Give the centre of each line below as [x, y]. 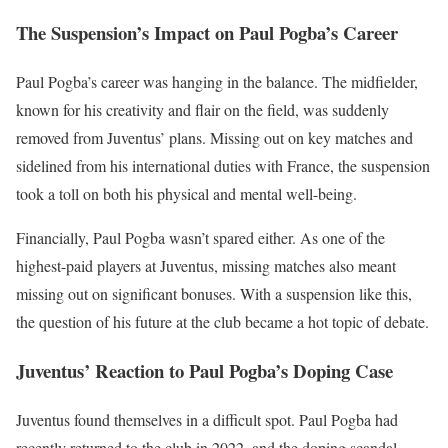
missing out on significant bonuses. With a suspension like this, [214, 294]
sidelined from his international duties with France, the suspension [223, 166]
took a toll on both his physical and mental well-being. [186, 194]
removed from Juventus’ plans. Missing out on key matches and [214, 138]
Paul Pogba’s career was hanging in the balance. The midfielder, [217, 82]
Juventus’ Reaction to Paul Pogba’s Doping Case [204, 370]
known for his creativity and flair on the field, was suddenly [202, 110]
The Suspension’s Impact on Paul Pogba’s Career [207, 33]
